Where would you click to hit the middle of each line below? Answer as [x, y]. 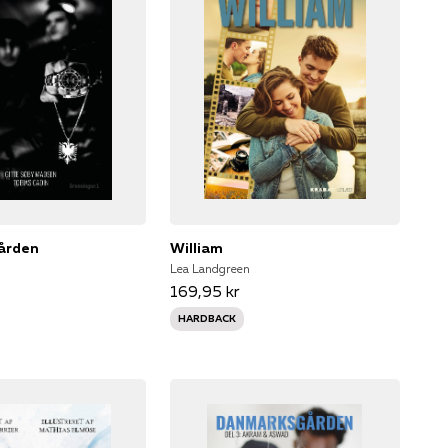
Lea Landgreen [209, 268]
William [196, 247]
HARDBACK [206, 318]
